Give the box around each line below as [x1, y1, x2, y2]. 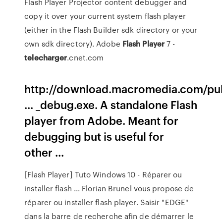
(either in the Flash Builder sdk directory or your [24, 24, 198, 35]
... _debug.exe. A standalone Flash [24, 97, 198, 112]
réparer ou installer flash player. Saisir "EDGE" [24, 197, 189, 208]
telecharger [24, 52, 67, 63]
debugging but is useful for [24, 128, 165, 144]
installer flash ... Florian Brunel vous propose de [24, 183, 194, 194]
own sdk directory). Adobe [24, 38, 122, 49]
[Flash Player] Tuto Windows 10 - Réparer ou [24, 169, 182, 180]
